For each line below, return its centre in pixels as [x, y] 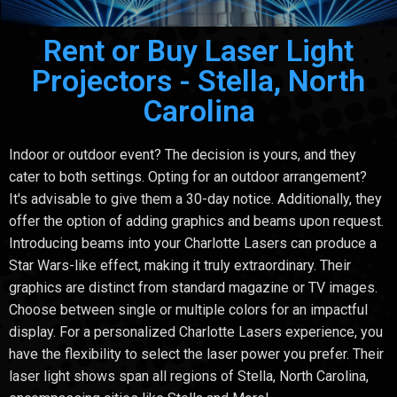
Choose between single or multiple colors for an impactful [188, 310]
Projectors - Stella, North [198, 81]
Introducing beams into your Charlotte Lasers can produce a [193, 244]
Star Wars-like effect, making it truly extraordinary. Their [180, 266]
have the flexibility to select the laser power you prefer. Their [196, 354]
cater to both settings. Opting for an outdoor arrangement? [188, 177]
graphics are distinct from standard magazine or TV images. [193, 288]
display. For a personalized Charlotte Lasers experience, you [196, 332]
